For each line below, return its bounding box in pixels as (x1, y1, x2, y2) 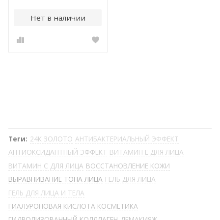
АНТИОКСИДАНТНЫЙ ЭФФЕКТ (8, 147, 107, 157)
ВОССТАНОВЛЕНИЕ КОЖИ (86, 161, 170, 170)
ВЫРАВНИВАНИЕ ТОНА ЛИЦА (8, 174, 103, 184)
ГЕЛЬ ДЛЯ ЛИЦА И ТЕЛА (8, 188, 84, 197)
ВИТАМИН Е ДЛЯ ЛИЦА (110, 147, 184, 157)
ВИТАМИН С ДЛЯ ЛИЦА (8, 161, 83, 170)
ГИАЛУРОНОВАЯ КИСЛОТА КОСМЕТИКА (8, 201, 138, 211)
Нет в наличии (30, 12, 85, 23)
